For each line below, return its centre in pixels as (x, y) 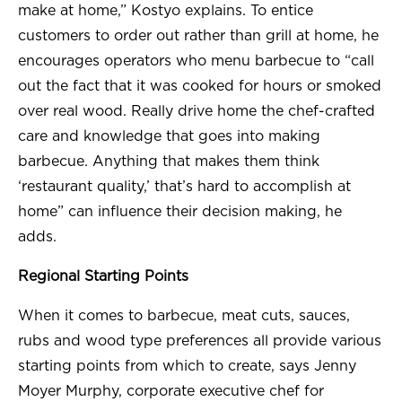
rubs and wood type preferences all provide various (200, 341)
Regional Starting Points (103, 277)
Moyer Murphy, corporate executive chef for (171, 392)
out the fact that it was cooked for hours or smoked (200, 87)
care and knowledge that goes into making (169, 137)
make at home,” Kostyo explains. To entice (166, 11)
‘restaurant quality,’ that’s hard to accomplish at (184, 187)
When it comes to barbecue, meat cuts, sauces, (184, 316)
